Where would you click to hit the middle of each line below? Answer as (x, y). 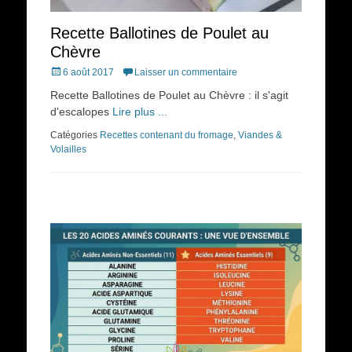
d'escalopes (81, 112)
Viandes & (260, 136)
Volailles (68, 150)
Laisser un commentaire (186, 73)
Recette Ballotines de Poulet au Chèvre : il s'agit (169, 95)
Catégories (75, 136)
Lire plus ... (140, 112)
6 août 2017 (88, 73)
